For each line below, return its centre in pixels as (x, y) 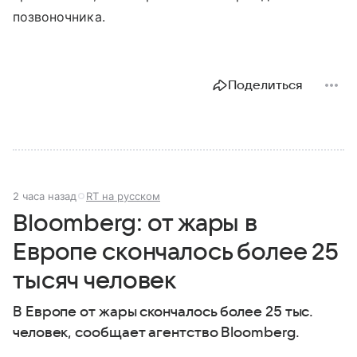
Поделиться (265, 86)
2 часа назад (45, 196)
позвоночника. (59, 17)
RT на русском (123, 196)
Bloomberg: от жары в (135, 224)
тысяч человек (95, 281)
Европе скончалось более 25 (176, 253)
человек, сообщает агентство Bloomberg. (156, 333)
